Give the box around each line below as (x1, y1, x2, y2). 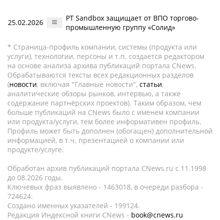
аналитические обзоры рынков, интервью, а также (7, 89, 181, 98)
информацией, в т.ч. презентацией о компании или (7, 136, 184, 145)
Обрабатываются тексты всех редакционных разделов (7, 70, 193, 80)
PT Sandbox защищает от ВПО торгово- (66, 13, 199, 23)
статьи (139, 80, 162, 89)
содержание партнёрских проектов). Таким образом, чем (7, 98, 201, 108)
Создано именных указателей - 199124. (7, 201, 140, 210)
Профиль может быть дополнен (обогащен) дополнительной (7, 126, 213, 136)
